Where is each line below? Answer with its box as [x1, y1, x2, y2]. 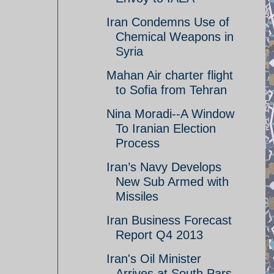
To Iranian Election [116, 122, 216, 135]
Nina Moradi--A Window [106, 107, 234, 120]
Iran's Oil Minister [106, 252, 201, 265]
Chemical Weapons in [116, 30, 234, 43]
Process [116, 136, 160, 150]
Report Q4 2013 [116, 228, 203, 242]
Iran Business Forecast [106, 213, 232, 227]
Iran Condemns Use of [106, 15, 229, 29]
